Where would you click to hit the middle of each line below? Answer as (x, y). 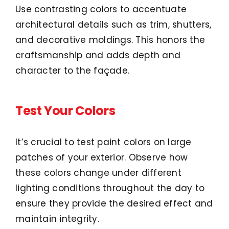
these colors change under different (98, 173)
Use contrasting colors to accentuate (101, 9)
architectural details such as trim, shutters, (113, 25)
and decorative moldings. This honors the (110, 40)
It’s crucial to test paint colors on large (104, 142)
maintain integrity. (57, 219)
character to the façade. (73, 71)
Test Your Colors (65, 111)
